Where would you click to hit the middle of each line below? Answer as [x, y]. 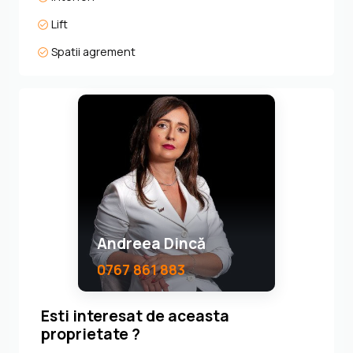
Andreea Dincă [151, 243]
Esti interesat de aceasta [135, 316]
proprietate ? [91, 334]
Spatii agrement [93, 51]
